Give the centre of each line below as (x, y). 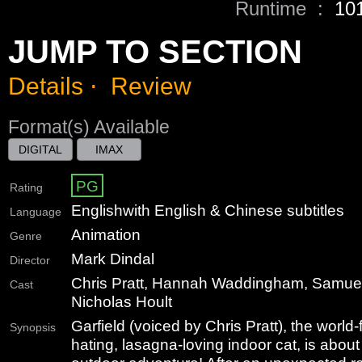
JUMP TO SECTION (155, 51)
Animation (106, 234)
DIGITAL (40, 149)
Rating (26, 187)
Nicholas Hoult (122, 301)
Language (36, 211)
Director (30, 260)
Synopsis (33, 327)
